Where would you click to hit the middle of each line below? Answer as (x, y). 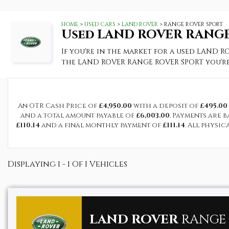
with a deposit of (166, 106)
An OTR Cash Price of (58, 106)
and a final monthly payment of (101, 125)
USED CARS (100, 24)
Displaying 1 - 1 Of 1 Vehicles (67, 164)
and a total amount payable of (78, 116)
